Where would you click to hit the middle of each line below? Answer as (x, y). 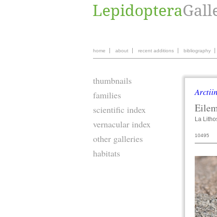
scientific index (119, 109)
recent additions (156, 51)
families (107, 95)
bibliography (197, 51)
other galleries (118, 139)
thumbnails (112, 80)
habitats (107, 153)
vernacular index (122, 124)
